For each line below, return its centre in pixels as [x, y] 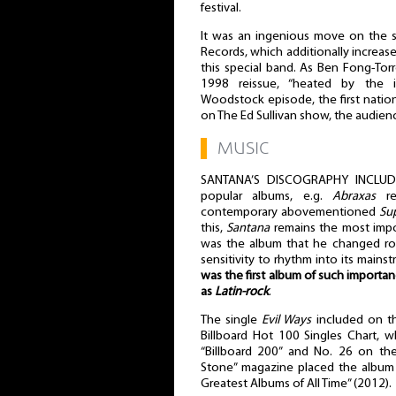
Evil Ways [287, 321]
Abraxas [354, 196]
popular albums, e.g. [267, 196]
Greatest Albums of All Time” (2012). [296, 385]
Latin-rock [242, 292]
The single [232, 321]
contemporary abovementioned [290, 212]
